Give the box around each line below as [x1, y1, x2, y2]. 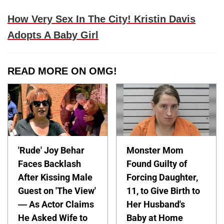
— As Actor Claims [18, 199, 94, 209]
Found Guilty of [126, 158, 187, 169]
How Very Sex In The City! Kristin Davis [7, 13, 195, 25]
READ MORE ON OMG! [7, 65, 117, 77]
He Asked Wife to [18, 212, 87, 223]
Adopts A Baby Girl [7, 29, 98, 41]
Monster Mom [126, 145, 184, 155]
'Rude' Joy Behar [18, 145, 84, 155]
